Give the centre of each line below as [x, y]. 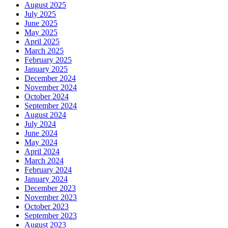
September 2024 [51, 105]
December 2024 [50, 78]
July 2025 [40, 14]
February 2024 [48, 169]
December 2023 [50, 188]
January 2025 [46, 69]
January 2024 [46, 179]
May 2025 [41, 32]
